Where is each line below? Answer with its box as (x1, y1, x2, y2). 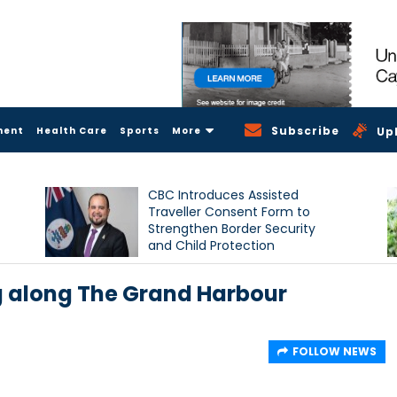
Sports (120, 123, 160, 137)
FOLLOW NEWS (292, 343, 377, 359)
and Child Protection (148, 236, 276, 254)
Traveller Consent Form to (148, 202, 311, 221)
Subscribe (271, 122, 340, 138)
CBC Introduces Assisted (148, 185, 300, 204)
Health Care (36, 123, 107, 137)
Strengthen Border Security (148, 219, 316, 237)
